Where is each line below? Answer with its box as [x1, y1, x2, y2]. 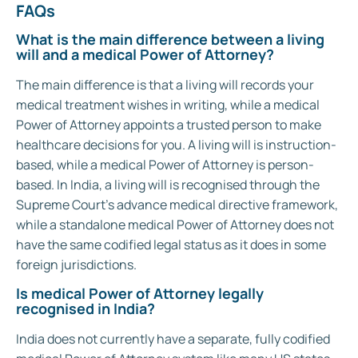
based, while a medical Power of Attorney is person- [16, 155, 314, 173]
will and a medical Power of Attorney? [16, 44, 274, 64]
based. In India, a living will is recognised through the [16, 175, 320, 193]
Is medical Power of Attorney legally [16, 284, 264, 304]
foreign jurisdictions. [16, 255, 137, 273]
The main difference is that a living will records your [16, 75, 314, 93]
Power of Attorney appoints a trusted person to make [16, 115, 321, 133]
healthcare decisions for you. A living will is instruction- [16, 135, 336, 153]
